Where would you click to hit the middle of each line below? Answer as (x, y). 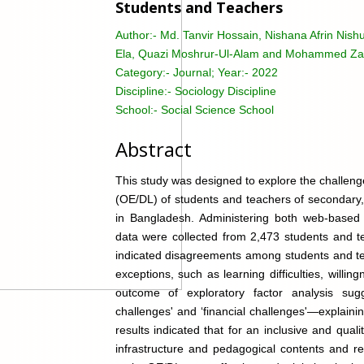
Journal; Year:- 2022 (225, 72)
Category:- (144, 72)
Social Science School (217, 109)
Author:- (137, 35)
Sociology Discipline (225, 91)
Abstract (153, 149)
